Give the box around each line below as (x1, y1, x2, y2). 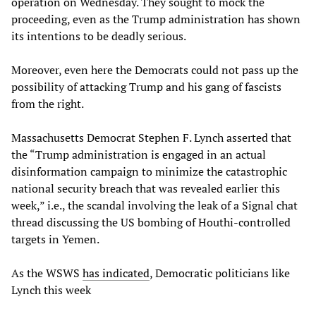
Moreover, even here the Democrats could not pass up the (11, 61, 298, 78)
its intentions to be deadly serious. (11, 28, 186, 44)
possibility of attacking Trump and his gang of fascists (11, 78, 281, 95)
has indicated (83, 265, 150, 281)
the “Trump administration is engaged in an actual (11, 146, 266, 162)
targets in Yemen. (11, 231, 99, 247)
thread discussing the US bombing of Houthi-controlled (11, 214, 291, 230)
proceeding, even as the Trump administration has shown (11, 11, 300, 27)
